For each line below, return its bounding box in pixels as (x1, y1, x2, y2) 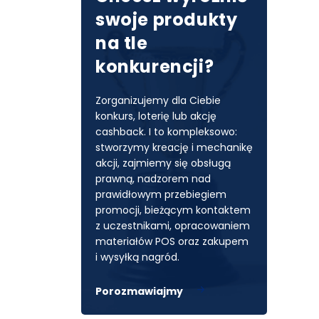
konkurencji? (95, 55, 214, 78)
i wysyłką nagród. (95, 250, 179, 264)
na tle (95, 31, 148, 55)
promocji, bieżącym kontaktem (95, 203, 251, 217)
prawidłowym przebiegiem (95, 187, 226, 202)
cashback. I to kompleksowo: (95, 125, 237, 139)
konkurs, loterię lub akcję (95, 109, 216, 123)
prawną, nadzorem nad (95, 172, 211, 186)
